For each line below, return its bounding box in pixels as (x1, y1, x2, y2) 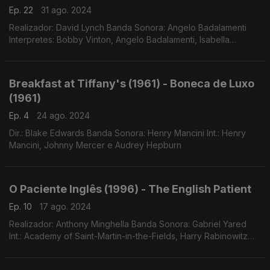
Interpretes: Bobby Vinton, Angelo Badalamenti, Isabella (9, 34, 230, 45)
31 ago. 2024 (41, 5, 92, 15)
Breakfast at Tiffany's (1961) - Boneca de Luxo (9, 77, 254, 90)
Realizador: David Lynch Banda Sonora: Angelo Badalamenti (9, 22, 246, 33)
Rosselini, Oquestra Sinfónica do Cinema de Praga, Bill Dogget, (9, 46, 260, 57)
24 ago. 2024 (37, 110, 90, 121)
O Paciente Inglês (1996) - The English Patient (9, 183, 251, 195)
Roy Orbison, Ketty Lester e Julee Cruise (9, 58, 171, 69)
